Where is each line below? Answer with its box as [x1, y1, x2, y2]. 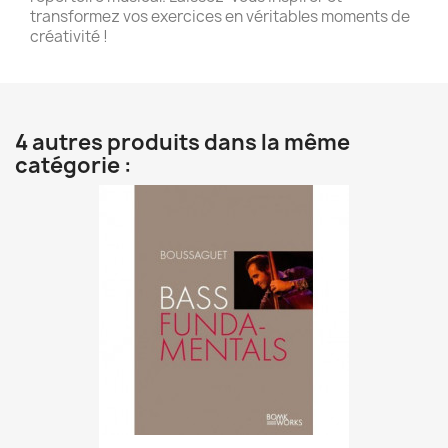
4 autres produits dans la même [15, 128, 350, 157]
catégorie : [15, 151, 132, 180]
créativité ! [30, 26, 108, 47]
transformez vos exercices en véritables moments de [30, 6, 410, 27]
